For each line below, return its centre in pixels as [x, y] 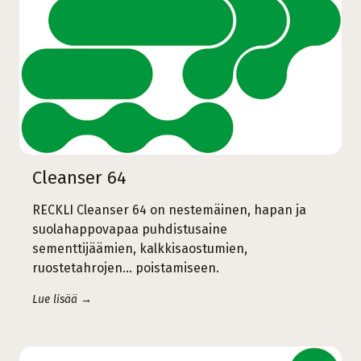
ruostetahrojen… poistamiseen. [126, 268]
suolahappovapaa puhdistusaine [130, 229]
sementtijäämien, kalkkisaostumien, [140, 248]
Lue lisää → [62, 299]
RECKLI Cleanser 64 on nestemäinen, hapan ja [169, 210]
